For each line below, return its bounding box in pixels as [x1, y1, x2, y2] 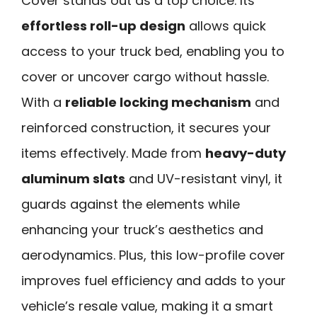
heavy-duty [205, 144, 286, 163]
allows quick [185, 17, 266, 35]
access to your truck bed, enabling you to [21, 42, 284, 61]
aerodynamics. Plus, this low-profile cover [21, 246, 285, 265]
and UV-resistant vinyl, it [125, 170, 282, 188]
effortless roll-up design [21, 17, 185, 35]
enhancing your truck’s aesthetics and [21, 221, 263, 239]
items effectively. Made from [21, 144, 205, 163]
